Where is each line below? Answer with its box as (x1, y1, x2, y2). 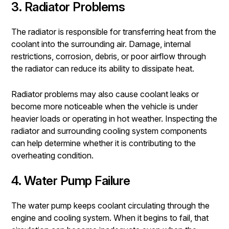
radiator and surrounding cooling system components (11, 125, 207, 136)
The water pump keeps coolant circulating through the (11, 200, 210, 211)
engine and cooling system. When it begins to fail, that (11, 212, 209, 223)
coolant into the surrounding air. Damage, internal (11, 38, 191, 49)
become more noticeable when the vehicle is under (11, 101, 198, 111)
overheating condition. (11, 150, 94, 161)
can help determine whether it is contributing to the (11, 138, 196, 148)
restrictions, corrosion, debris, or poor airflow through (11, 51, 206, 61)
